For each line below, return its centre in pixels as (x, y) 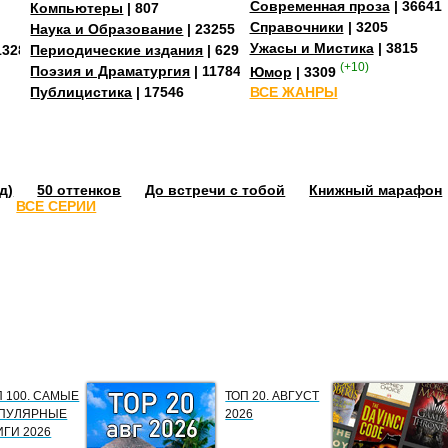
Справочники (296, 26)
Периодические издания (117, 50)
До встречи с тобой (215, 189)
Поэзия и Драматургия (110, 71)
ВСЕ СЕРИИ (56, 205)
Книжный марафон (376, 189)
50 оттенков (79, 189)
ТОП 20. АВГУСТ (272, 395)
